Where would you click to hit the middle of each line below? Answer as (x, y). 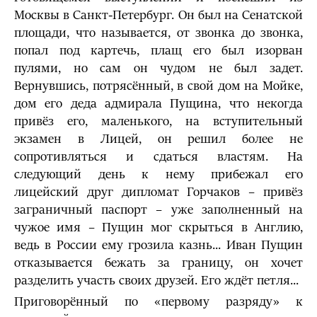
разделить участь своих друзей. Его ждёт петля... (156, 281)
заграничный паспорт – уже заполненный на (158, 210)
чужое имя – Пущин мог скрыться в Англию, (158, 227)
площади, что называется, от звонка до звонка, (158, 33)
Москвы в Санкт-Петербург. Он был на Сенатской (158, 15)
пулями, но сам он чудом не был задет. (158, 68)
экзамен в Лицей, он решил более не (158, 139)
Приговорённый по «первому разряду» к (158, 302)
